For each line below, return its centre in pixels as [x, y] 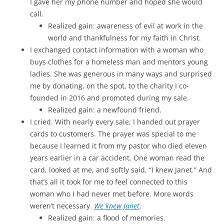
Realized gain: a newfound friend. [105, 110]
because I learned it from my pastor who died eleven [118, 146]
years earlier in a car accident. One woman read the [117, 158]
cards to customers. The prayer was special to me [113, 134]
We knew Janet [117, 206]
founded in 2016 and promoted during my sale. [109, 98]
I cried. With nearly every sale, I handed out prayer [115, 122]
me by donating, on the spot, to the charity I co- [109, 86]
